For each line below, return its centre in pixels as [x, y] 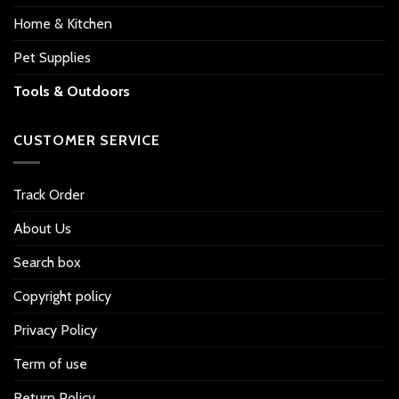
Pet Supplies [52, 58]
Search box [47, 262]
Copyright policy [62, 296]
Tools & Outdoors [72, 92]
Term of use [50, 363]
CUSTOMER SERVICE [87, 141]
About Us [42, 228]
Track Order [49, 194]
